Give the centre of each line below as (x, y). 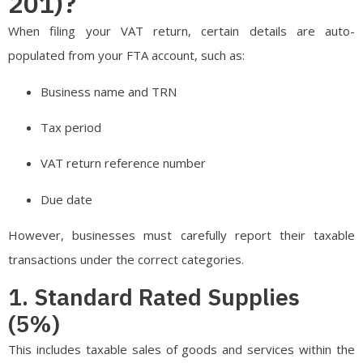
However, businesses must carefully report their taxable (181, 235)
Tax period (71, 128)
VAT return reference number (123, 163)
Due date (66, 199)
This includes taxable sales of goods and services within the (181, 349)
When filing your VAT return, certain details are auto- (181, 31)
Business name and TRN (109, 91)
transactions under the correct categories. (126, 260)
